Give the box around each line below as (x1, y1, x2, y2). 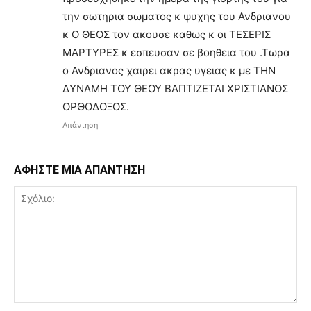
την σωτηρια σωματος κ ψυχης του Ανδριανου (62, 10, 291, 24)
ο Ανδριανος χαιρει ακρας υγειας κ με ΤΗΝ (62, 64, 276, 78)
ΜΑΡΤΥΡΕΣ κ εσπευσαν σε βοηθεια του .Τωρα (62, 46, 290, 60)
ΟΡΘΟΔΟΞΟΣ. (62, 100, 129, 114)
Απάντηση (62, 120, 98, 131)
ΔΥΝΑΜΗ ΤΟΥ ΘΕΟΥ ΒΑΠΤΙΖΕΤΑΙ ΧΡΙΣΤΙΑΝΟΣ (62, 82, 288, 96)
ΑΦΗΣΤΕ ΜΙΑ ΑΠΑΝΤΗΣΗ (14, 163, 145, 177)
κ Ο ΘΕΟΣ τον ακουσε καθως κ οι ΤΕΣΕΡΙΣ (62, 28, 271, 42)
